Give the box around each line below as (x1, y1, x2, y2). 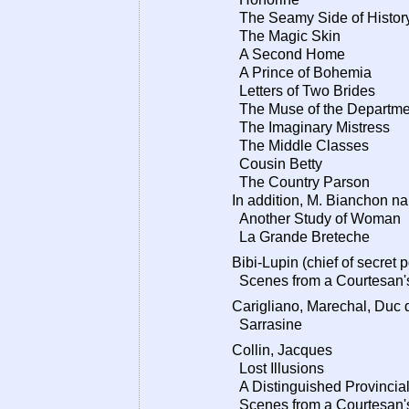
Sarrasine (232, 317, 302, 332)
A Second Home (232, 47, 345, 62)
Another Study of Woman (232, 211, 401, 226)
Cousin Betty (232, 156, 322, 172)
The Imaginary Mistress (232, 120, 390, 135)
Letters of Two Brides (232, 83, 375, 99)
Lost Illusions (232, 361, 324, 376)
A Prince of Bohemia (232, 65, 372, 80)
